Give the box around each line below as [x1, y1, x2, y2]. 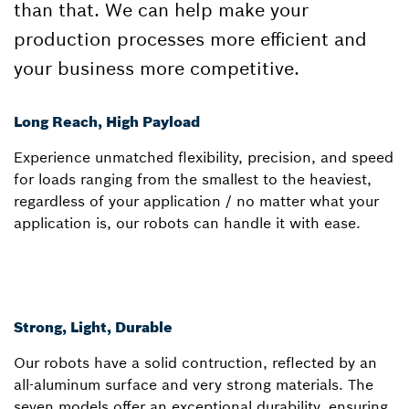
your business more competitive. [14, 56, 299, 79]
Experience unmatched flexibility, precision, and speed [14, 147, 393, 166]
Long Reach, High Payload [14, 111, 200, 131]
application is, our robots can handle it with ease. [14, 213, 361, 232]
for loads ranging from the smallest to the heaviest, [14, 169, 372, 188]
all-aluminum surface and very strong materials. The [14, 374, 373, 393]
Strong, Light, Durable [14, 317, 173, 336]
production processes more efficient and [14, 26, 367, 50]
